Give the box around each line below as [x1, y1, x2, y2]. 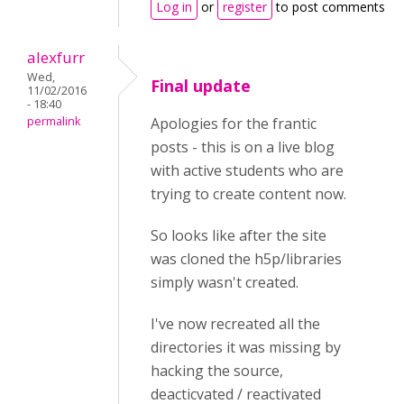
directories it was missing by [151, 337, 341, 357]
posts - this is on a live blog [151, 137, 335, 157]
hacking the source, [151, 361, 283, 381]
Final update [151, 75, 251, 96]
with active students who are [151, 161, 344, 180]
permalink [27, 114, 80, 129]
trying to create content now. [151, 184, 346, 204]
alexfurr [27, 47, 85, 68]
